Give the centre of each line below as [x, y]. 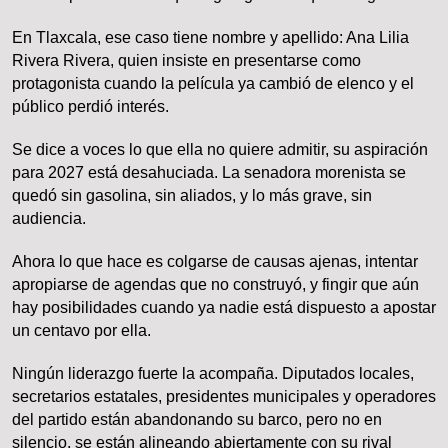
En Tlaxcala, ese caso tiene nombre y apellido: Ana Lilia [210, 38]
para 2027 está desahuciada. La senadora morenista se [209, 173]
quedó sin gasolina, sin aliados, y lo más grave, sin [192, 196]
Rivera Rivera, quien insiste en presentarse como [186, 61]
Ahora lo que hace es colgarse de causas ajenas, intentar [215, 262]
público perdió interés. [90, 107]
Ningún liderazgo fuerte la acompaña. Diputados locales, [213, 374]
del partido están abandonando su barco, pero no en [197, 420]
